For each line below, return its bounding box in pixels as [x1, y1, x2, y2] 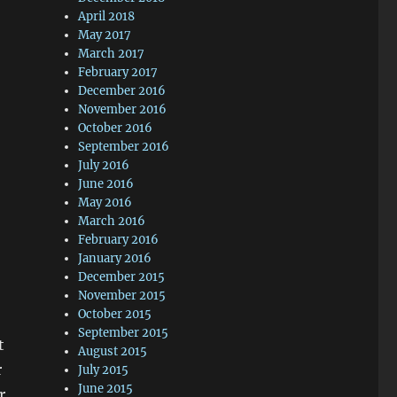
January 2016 [78, 251, 152, 266]
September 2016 [78, 139, 170, 154]
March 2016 [78, 214, 146, 229]
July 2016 [78, 158, 130, 173]
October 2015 [78, 307, 152, 322]
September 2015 [78, 325, 169, 340]
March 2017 [78, 46, 145, 61]
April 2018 [78, 9, 136, 24]
